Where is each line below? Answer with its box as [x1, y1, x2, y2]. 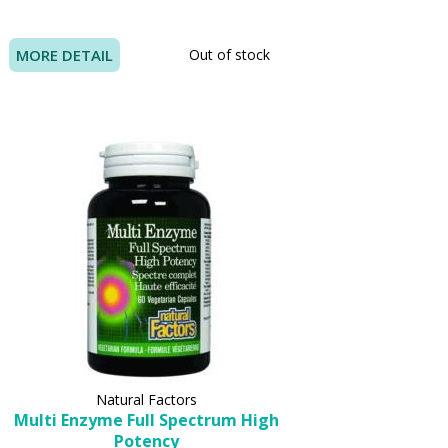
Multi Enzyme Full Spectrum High [14, 409, 280, 432]
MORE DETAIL [15, 44, 113, 65]
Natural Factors [96, 390, 198, 410]
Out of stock [189, 44, 271, 64]
